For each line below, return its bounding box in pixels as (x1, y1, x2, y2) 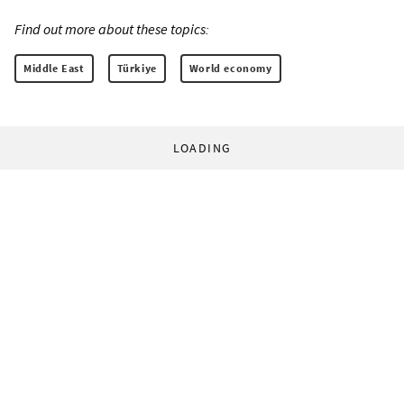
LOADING (172, 140, 232, 157)
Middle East (23, 61, 85, 76)
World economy (188, 61, 272, 76)
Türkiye (116, 61, 157, 76)
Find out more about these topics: (14, 20, 209, 39)
